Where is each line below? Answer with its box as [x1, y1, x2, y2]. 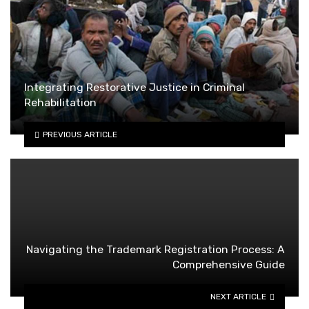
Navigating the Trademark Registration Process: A [26, 242, 285, 256]
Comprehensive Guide [172, 257, 285, 271]
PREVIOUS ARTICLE [42, 129, 117, 139]
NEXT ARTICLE [210, 291, 267, 301]
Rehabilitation [24, 95, 97, 109]
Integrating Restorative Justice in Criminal [24, 80, 245, 94]
